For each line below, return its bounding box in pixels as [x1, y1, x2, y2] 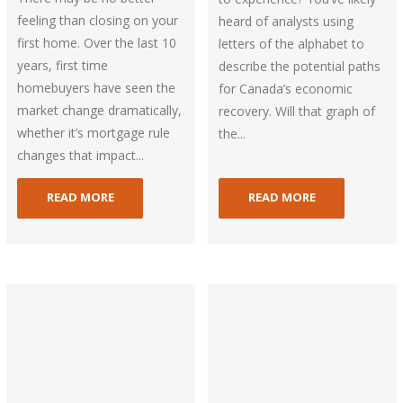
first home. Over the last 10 [17, 33, 177, 51]
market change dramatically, [17, 101, 183, 119]
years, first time [17, 56, 109, 74]
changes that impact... [17, 146, 145, 164]
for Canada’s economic [219, 79, 354, 97]
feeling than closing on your [17, 11, 179, 29]
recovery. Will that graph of [219, 102, 376, 120]
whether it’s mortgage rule [17, 123, 171, 141]
